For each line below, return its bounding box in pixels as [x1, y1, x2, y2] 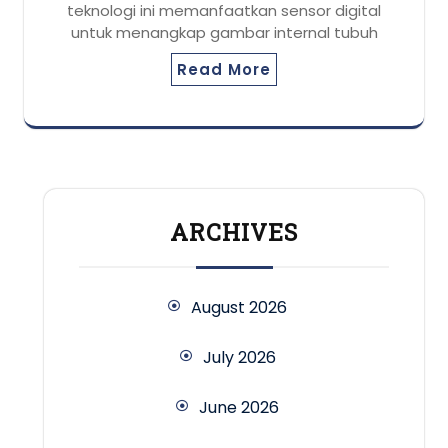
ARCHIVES [170, 217, 298, 248]
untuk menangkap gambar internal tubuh [70, 22, 378, 44]
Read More [177, 59, 271, 81]
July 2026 [202, 346, 276, 370]
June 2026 [199, 396, 279, 420]
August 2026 [191, 296, 287, 320]
